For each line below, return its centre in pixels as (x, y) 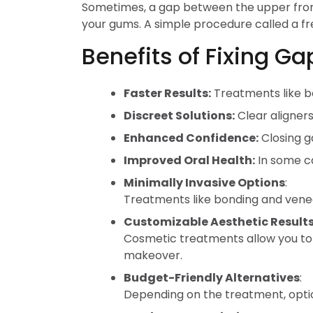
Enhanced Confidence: (191, 138)
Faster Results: (167, 93)
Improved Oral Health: (189, 160)
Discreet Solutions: (179, 116)
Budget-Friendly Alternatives (212, 278)
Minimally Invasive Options (204, 183)
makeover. (153, 255)
